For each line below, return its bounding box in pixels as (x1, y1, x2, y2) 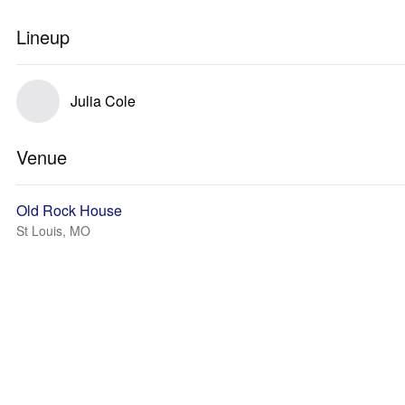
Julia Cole (71, 90, 136, 111)
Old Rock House (16, 200, 122, 221)
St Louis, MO (16, 221, 90, 240)
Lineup (16, 24, 70, 50)
